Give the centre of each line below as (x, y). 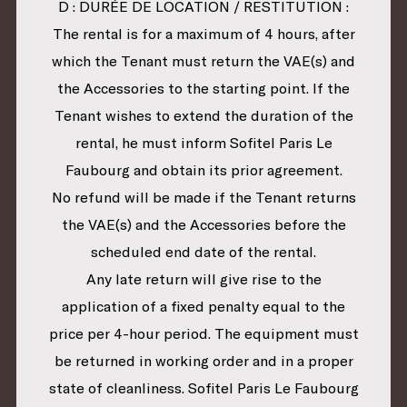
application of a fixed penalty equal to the (203, 307)
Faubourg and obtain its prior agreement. (203, 170)
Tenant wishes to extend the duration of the (203, 116)
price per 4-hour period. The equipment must (203, 334)
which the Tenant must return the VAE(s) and (203, 61)
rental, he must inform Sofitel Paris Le (203, 143)
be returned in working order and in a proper (203, 361)
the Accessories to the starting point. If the (203, 89)
